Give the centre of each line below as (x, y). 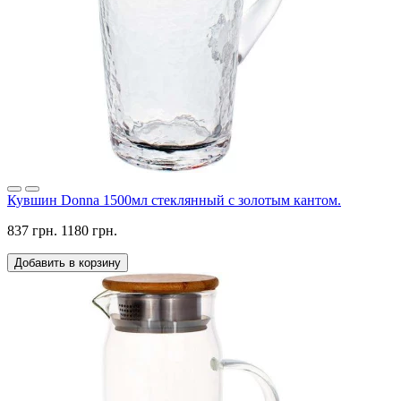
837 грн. (32, 231)
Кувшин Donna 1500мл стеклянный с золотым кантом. (174, 200)
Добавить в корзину (68, 263)
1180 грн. (89, 231)
